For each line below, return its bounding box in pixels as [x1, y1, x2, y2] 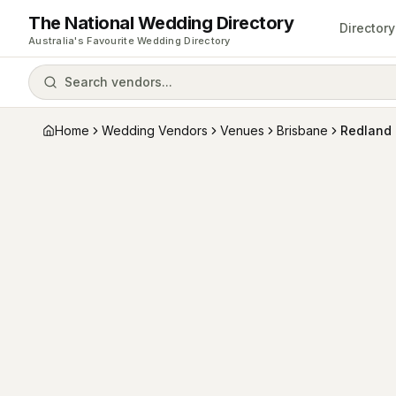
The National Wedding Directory [28, 11, 293, 34]
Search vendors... [65, 74, 172, 89]
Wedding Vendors [102, 123, 208, 138]
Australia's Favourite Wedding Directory [28, 34, 231, 47]
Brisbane [277, 123, 328, 138]
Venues [220, 123, 264, 138]
